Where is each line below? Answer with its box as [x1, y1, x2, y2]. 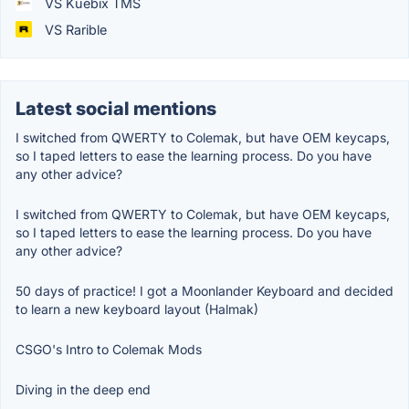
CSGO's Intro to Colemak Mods [16, 341, 202, 357]
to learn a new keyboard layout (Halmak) [16, 300, 258, 317]
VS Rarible [41, 21, 107, 37]
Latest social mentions [16, 97, 216, 120]
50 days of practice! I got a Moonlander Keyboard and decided [16, 282, 393, 299]
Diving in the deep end [16, 381, 151, 397]
